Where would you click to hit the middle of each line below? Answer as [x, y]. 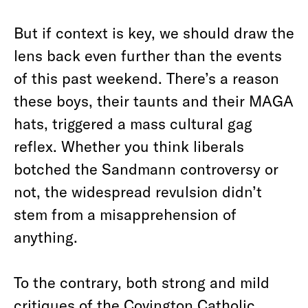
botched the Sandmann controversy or [146, 168]
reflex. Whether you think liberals [129, 146]
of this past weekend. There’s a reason [146, 78]
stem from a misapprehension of [125, 214]
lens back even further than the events [148, 55]
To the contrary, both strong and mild [142, 282]
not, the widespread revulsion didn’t [138, 191]
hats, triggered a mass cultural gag [133, 123]
